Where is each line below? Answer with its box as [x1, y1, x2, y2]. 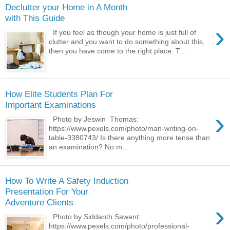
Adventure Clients [5, 197, 73, 207]
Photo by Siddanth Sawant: [49, 213, 141, 221]
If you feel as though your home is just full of [49, 28, 197, 37]
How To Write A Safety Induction [5, 175, 128, 186]
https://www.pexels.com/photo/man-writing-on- [49, 124, 199, 133]
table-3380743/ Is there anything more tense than [49, 133, 210, 142]
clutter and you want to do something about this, [49, 37, 205, 46]
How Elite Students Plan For [5, 88, 113, 99]
